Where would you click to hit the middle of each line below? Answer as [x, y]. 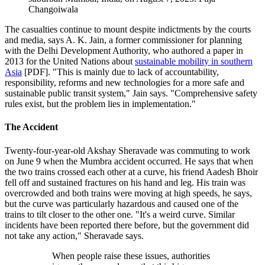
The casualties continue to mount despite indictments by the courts [128, 30]
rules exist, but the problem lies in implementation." [100, 104]
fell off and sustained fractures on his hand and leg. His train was [125, 182]
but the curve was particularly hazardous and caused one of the [122, 203]
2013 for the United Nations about [70, 62]
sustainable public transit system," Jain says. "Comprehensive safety [131, 93]
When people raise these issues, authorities [131, 256]
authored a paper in [207, 51]
